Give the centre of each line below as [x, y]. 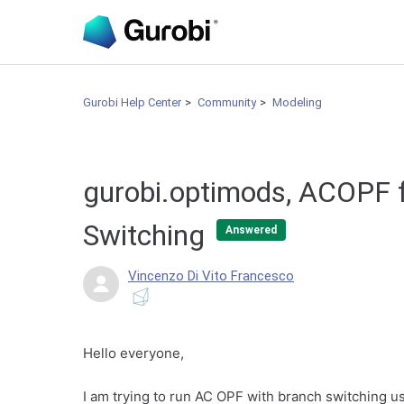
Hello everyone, [133, 353]
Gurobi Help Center [132, 102]
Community [227, 102]
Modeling [297, 102]
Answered [251, 230]
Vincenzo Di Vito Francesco [211, 276]
